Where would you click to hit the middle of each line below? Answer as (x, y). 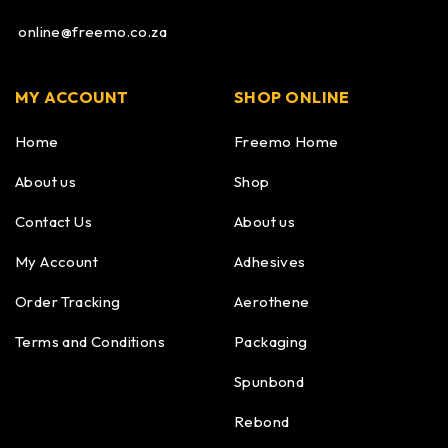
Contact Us (53, 221)
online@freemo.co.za (91, 31)
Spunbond (269, 381)
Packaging (271, 341)
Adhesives (270, 261)
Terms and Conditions (90, 341)
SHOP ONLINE (292, 97)
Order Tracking (68, 301)
